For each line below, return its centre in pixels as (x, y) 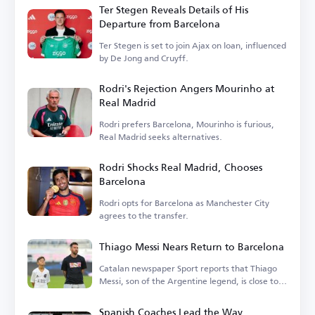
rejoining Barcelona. (138, 294)
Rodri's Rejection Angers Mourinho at (187, 89)
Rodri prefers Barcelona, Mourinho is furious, (187, 124)
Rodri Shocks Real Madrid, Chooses (181, 167)
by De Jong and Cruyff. (144, 58)
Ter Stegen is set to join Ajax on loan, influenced (193, 46)
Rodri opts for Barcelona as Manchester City (184, 203)
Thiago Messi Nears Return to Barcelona (192, 247)
